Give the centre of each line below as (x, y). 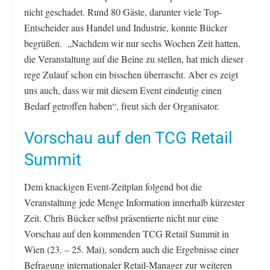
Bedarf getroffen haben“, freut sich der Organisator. (122, 105)
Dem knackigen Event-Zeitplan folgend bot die (113, 187)
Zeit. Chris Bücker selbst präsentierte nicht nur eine (121, 218)
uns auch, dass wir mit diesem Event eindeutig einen (123, 90)
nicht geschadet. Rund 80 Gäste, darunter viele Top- (123, 11)
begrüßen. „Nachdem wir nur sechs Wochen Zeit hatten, (132, 43)
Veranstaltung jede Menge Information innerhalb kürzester (134, 202)
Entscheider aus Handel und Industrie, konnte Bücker (126, 27)
